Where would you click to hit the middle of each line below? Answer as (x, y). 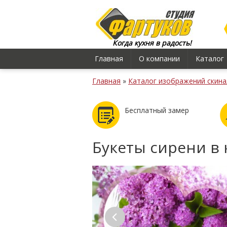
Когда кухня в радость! (152, 43)
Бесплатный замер (157, 110)
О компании (159, 59)
